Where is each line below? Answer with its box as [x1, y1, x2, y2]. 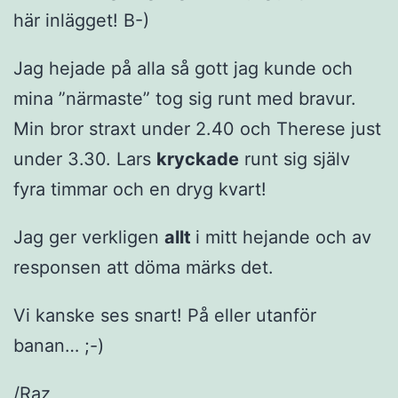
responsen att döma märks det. [13, 257, 274, 279]
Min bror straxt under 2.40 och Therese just [13, 118, 381, 140]
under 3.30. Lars [13, 148, 156, 171]
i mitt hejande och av [195, 227, 371, 249]
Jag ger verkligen [13, 227, 164, 249]
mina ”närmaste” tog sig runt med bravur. [13, 88, 356, 110]
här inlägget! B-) [13, 10, 149, 32]
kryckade [156, 148, 239, 171]
